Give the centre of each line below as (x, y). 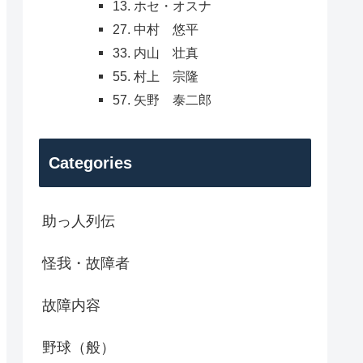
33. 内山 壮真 (155, 53)
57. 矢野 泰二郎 (162, 100)
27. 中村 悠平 (155, 30)
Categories (90, 162)
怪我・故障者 (86, 263)
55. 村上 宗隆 (155, 77)
